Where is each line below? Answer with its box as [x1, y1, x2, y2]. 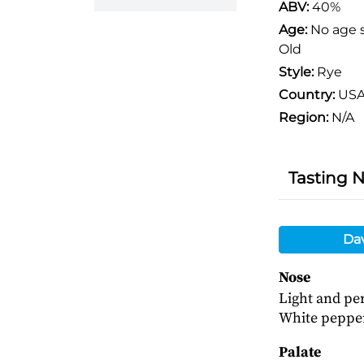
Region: [278, 110, 328, 125]
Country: [278, 87, 335, 102]
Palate [278, 343, 321, 362]
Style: [278, 64, 314, 80]
